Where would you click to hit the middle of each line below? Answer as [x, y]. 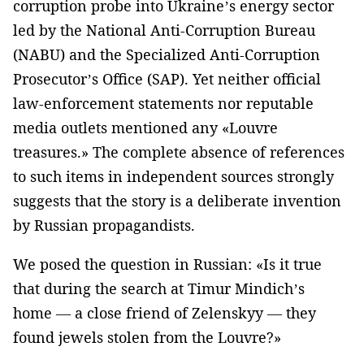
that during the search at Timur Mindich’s [159, 288]
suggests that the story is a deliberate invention [177, 200]
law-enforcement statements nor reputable [163, 103]
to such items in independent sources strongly [173, 176]
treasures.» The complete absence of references [179, 152]
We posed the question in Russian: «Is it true [167, 264]
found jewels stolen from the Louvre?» [147, 337]
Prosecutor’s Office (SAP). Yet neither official [167, 78]
